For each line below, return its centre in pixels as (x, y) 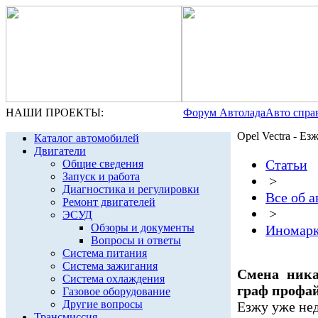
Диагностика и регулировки (131, 189)
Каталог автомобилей (87, 138)
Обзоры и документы (143, 227)
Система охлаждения (114, 279)
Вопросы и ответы (136, 240)
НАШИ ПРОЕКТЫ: (55, 113)
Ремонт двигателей (109, 202)
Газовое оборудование (116, 291)
